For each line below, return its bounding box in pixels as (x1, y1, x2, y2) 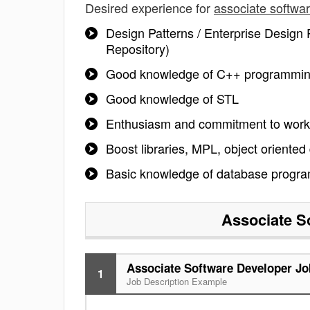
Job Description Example (127, 275, 227, 288)
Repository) (106, 39, 170, 57)
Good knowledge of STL (106, 89, 239, 107)
